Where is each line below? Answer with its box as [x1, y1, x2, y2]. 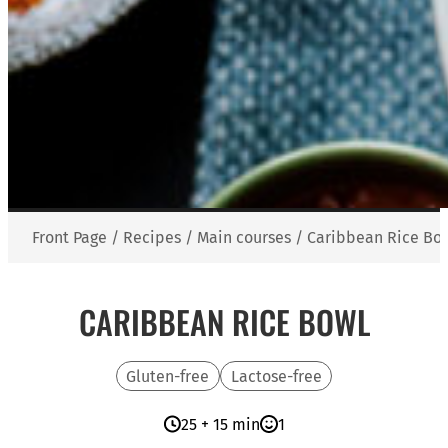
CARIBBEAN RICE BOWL [78, 297, 370, 345]
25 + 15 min [181, 415, 260, 435]
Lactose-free [230, 366, 322, 386]
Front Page [32, 228, 107, 247]
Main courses [197, 228, 291, 247]
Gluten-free [126, 366, 210, 386]
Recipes [123, 228, 181, 247]
